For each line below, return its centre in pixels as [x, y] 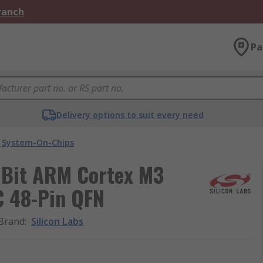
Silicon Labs [57, 221]
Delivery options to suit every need [130, 115]
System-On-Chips [38, 142]
